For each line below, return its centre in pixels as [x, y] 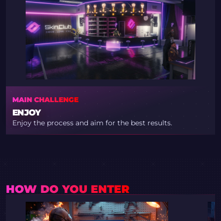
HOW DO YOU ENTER [68, 189]
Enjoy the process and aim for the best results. [92, 123]
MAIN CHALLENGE [45, 100]
